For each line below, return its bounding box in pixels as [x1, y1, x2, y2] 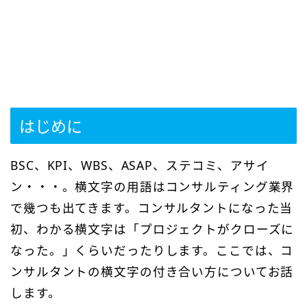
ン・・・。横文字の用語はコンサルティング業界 [10, 177, 295, 195]
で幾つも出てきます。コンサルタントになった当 [10, 199, 293, 216]
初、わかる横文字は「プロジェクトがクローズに [10, 220, 295, 237]
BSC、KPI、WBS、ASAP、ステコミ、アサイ [10, 156, 269, 173]
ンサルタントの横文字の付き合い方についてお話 [10, 262, 294, 280]
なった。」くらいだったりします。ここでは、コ [10, 241, 294, 258]
